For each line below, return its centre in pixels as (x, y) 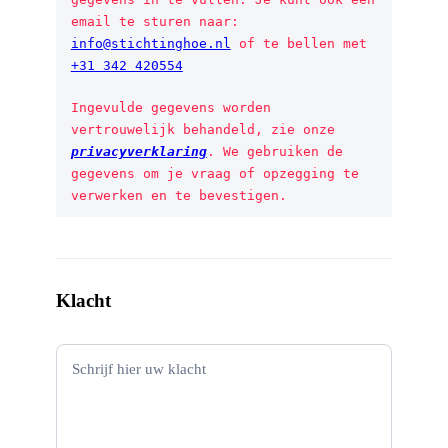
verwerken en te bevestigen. (178, 195)
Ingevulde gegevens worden (170, 107)
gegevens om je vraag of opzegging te (214, 173)
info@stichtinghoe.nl (150, 43)
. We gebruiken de (274, 151)
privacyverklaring (138, 151)
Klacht (83, 300)
